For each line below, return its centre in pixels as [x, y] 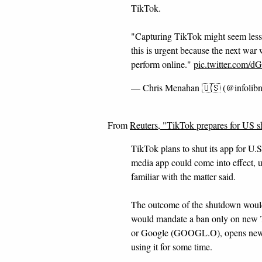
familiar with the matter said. [183, 176]
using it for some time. [172, 247]
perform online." [162, 64]
